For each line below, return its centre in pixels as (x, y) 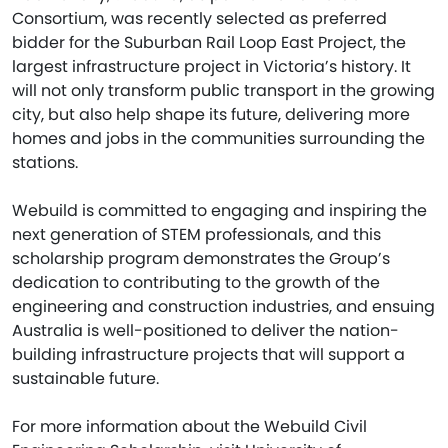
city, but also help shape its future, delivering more (211, 114)
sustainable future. (85, 378)
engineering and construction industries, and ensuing (223, 306)
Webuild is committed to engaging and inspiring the (219, 210)
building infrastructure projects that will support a (208, 354)
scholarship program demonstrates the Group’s (201, 258)
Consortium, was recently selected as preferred (199, 18)
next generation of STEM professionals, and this (196, 234)
